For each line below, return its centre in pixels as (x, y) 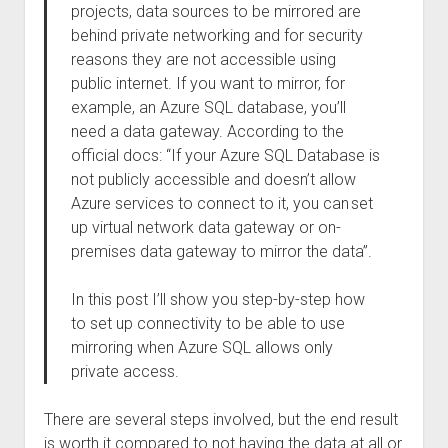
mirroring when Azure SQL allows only (201, 347)
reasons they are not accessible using (203, 59)
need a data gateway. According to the (207, 131)
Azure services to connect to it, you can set (221, 203)
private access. (124, 371)
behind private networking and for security (216, 35)
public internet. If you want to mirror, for (207, 83)
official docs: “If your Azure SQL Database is (225, 155)
